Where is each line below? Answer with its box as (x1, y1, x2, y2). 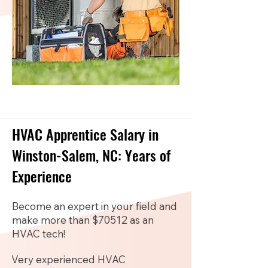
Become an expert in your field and (12, 200, 177, 212)
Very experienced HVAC (11, 253, 126, 266)
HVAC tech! (12, 227, 65, 240)
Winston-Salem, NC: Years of (12, 144, 170, 166)
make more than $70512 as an (12, 214, 154, 226)
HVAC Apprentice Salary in (12, 123, 159, 145)
